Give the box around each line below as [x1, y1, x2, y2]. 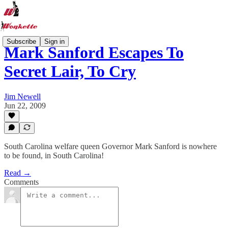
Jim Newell [4, 92, 41, 101]
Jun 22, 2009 [4, 101, 46, 110]
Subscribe [7, 37, 36, 45]
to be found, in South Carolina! [4, 151, 104, 160]
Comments [4, 178, 39, 186]
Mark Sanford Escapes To [4, 43, 184, 62]
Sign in [44, 37, 65, 45]
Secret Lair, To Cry [4, 62, 136, 81]
